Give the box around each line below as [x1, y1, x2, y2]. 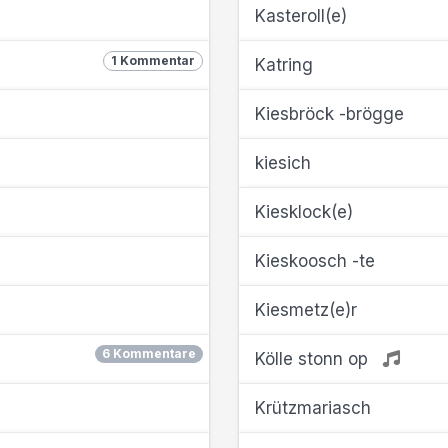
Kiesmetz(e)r [255, 300, 357, 320]
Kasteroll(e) [255, 6, 347, 26]
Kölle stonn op [255, 349, 373, 369]
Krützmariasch [255, 398, 371, 418]
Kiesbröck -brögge [255, 104, 404, 124]
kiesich [255, 153, 311, 173]
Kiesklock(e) [255, 202, 353, 222]
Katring [255, 55, 313, 75]
